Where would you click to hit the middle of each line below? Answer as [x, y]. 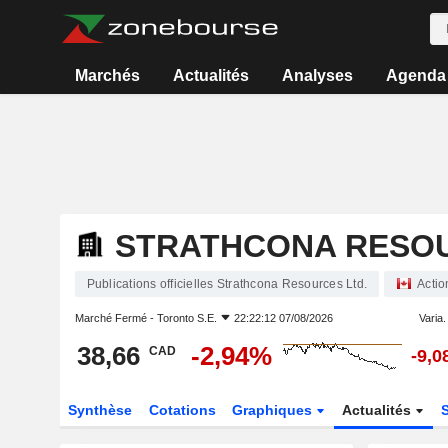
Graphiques [274, 410]
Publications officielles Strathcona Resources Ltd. [226, 284]
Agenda [415, 75]
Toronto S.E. [186, 318]
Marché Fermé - [115, 318]
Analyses [317, 75]
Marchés [108, 75]
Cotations [182, 410]
